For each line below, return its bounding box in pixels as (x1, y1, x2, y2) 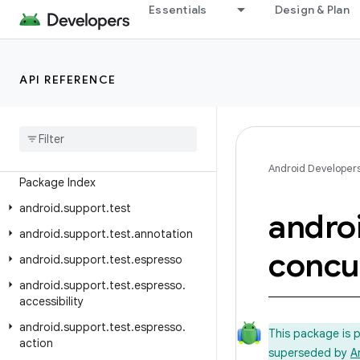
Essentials (149, 2, 207, 17)
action (19, 336, 53, 350)
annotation (134, 227, 193, 241)
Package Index (19, 175, 96, 190)
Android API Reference (19, 53, 149, 67)
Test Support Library (19, 124, 139, 138)
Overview (19, 79, 67, 93)
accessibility (19, 294, 84, 309)
